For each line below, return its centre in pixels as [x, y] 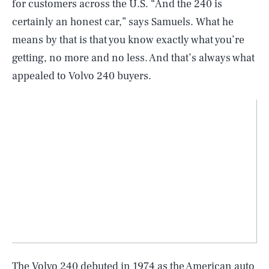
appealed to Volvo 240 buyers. [82, 76]
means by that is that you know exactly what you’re [128, 40]
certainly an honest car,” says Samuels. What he [123, 22]
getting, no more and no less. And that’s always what [133, 58]
